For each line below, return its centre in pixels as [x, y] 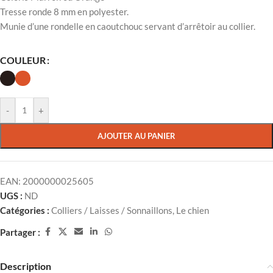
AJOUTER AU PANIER [136, 136]
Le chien [193, 211]
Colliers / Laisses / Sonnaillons [112, 211]
